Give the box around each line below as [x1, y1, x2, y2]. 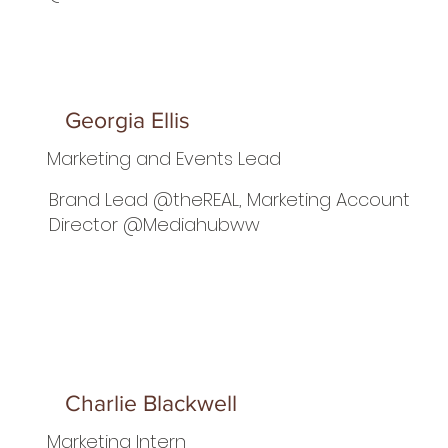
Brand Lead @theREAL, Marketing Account [49, 187, 411, 213]
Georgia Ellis [65, 107, 191, 132]
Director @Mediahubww [49, 212, 261, 238]
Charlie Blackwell [65, 390, 238, 415]
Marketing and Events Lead [47, 145, 282, 171]
